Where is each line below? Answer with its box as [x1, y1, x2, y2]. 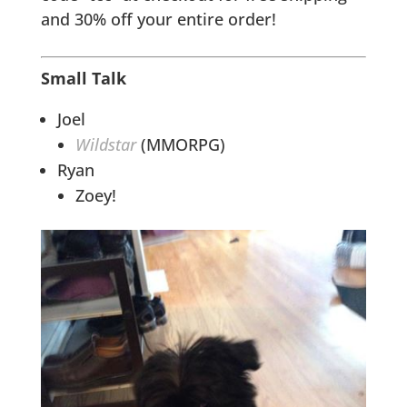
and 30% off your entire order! [40, 8, 276, 31]
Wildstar [74, 134, 136, 156]
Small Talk [40, 67, 126, 90]
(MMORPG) [140, 134, 225, 156]
